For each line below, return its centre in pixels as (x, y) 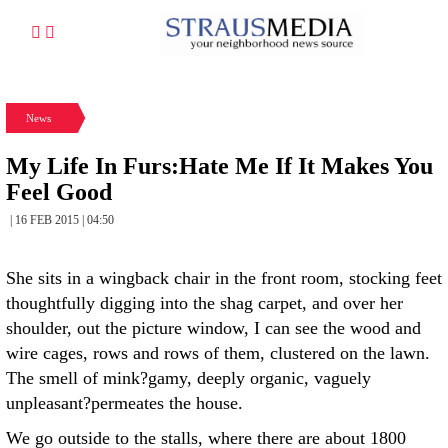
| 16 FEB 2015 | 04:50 (62, 220)
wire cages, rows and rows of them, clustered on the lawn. (218, 353)
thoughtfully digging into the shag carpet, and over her (204, 303)
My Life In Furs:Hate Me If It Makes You (219, 166)
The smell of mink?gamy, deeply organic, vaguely (188, 378)
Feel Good (59, 192)
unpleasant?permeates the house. (124, 403)
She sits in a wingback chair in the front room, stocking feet (224, 278)
